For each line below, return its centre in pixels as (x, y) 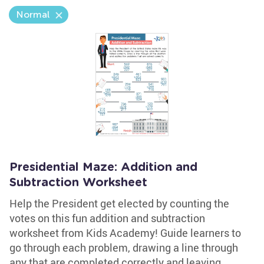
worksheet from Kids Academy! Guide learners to (125, 233)
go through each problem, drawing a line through (124, 247)
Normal (33, 14)
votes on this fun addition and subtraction (107, 218)
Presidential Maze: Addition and (103, 167)
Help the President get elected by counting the (119, 203)
